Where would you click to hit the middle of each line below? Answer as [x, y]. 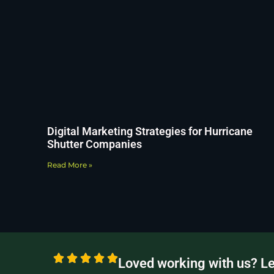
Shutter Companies [94, 144]
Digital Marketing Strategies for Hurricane [150, 131]
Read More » [70, 165]
